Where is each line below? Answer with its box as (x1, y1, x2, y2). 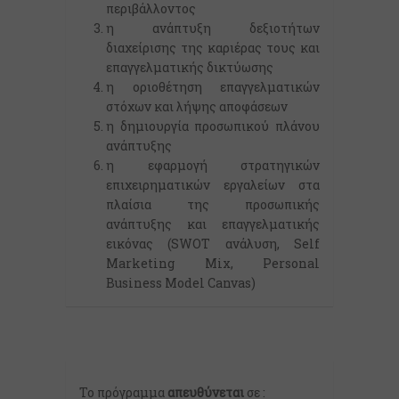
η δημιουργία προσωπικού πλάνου (106, 118, 320, 134)
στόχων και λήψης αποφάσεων (106, 98, 288, 115)
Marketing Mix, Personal (106, 255, 320, 272)
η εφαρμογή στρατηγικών (106, 157, 320, 174)
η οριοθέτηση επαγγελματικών (106, 78, 320, 95)
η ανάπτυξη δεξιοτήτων (106, 20, 320, 37)
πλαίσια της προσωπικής (106, 196, 320, 213)
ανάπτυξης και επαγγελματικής (106, 216, 320, 232)
